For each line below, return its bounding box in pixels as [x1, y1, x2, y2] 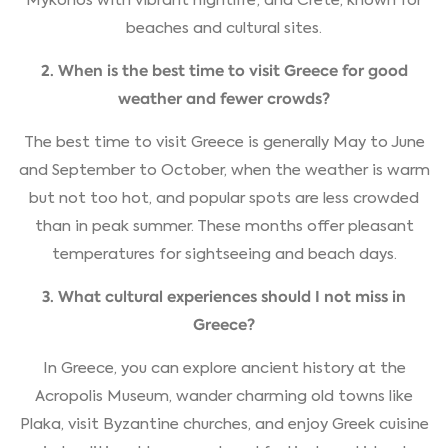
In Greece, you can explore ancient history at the [42, 358, 406, 379]
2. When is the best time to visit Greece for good [40, 60, 408, 82]
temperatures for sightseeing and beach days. [51, 244, 397, 265]
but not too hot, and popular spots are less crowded [29, 188, 419, 209]
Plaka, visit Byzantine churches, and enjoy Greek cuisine [19, 414, 429, 435]
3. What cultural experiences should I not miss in [42, 286, 406, 308]
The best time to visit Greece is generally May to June [23, 132, 425, 153]
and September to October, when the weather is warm [18, 160, 430, 181]
